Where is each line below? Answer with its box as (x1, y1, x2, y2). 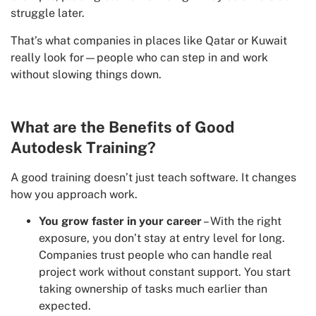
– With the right (202, 214, 281, 228)
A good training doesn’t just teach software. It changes (11, 170, 296, 184)
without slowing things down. (11, 67, 162, 81)
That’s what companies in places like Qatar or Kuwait (11, 33, 287, 47)
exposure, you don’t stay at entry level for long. (39, 231, 285, 245)
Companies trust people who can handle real (39, 248, 272, 262)
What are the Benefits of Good (11, 117, 234, 136)
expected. (39, 298, 91, 312)
